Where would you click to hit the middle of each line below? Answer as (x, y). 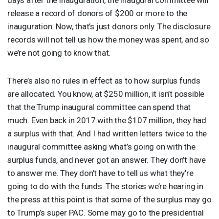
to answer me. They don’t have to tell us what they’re (100, 173)
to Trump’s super (38, 212)
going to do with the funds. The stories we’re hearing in (105, 186)
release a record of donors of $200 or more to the (98, 13)
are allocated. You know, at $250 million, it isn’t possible (106, 94)
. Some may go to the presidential (144, 212)
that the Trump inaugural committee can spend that (99, 107)
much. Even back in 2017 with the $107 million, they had (107, 120)
